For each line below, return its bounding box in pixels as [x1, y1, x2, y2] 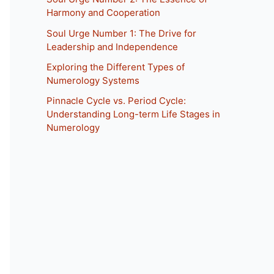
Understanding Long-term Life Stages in [46, 108, 220, 120]
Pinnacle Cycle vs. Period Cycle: [46, 95, 186, 106]
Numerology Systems [46, 74, 139, 86]
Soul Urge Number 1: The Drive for [46, 27, 196, 39]
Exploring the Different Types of [46, 61, 185, 73]
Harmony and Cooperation [46, 7, 160, 19]
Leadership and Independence [46, 40, 178, 53]
